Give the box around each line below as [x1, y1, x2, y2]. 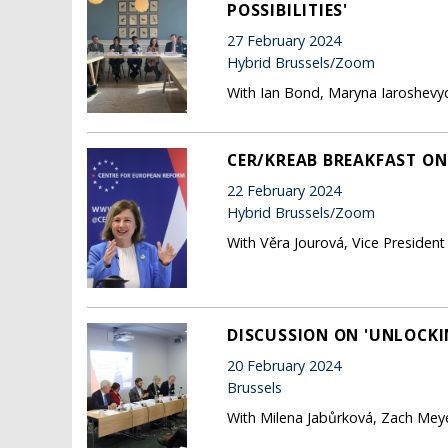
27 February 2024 [227, 31, 341, 51]
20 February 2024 [227, 356, 341, 376]
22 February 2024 [227, 181, 341, 201]
